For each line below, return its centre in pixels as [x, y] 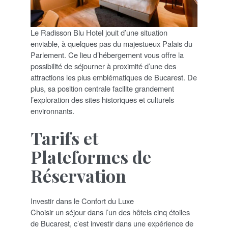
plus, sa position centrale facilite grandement [102, 89]
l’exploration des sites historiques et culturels [102, 100]
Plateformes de [91, 157]
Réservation [78, 176]
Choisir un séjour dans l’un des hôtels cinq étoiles [110, 212]
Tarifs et [64, 138]
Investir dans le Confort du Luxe [82, 201]
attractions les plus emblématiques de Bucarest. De [114, 77]
